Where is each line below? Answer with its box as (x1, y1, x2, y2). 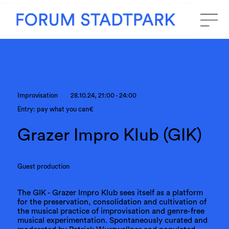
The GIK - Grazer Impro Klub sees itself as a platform (17, 188, 203, 197)
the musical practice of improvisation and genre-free (17, 207, 204, 215)
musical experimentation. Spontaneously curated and (17, 216, 208, 224)
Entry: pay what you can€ (17, 106, 94, 113)
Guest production (17, 164, 70, 170)
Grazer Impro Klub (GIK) (17, 126, 202, 144)
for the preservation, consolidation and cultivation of (17, 197, 207, 206)
